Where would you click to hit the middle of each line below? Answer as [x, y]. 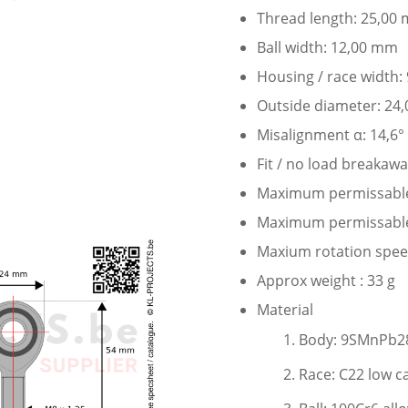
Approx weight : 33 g [326, 281]
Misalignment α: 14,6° [331, 135]
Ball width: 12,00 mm [328, 48]
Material [286, 310]
